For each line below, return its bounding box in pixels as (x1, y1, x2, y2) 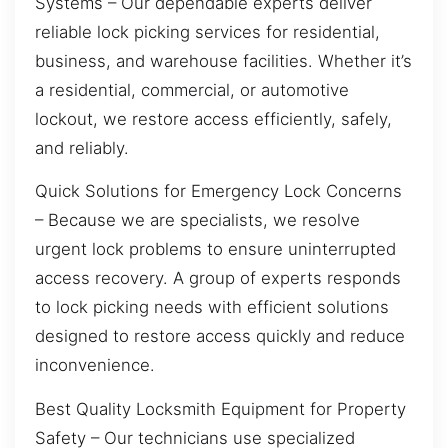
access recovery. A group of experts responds (35, 268, 401, 289)
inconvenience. (35, 355, 155, 376)
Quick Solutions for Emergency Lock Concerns (35, 181, 402, 202)
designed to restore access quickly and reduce (35, 326, 405, 347)
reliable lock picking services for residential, (35, 21, 380, 42)
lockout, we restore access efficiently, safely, (35, 108, 392, 129)
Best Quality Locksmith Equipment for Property (35, 398, 406, 419)
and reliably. (35, 137, 129, 158)
